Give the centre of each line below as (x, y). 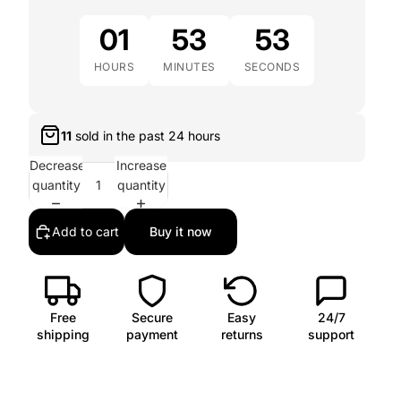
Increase (141, 165)
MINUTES (189, 67)
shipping (63, 334)
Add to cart (85, 231)
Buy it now (181, 231)
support (331, 334)
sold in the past (120, 135)
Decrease (57, 165)
